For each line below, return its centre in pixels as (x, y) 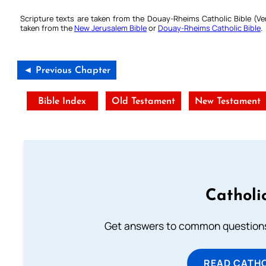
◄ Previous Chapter (67, 71)
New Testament (227, 102)
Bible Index (62, 102)
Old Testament (143, 102)
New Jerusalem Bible (110, 28)
